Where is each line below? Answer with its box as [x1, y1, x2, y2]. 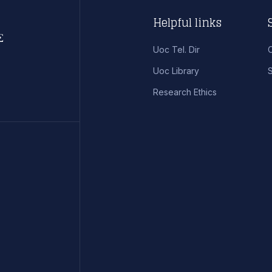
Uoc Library [152, 66, 199, 76]
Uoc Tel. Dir [152, 44, 200, 55]
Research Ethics [152, 86, 217, 97]
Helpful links [152, 12, 222, 32]
